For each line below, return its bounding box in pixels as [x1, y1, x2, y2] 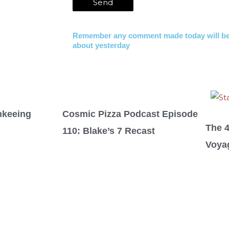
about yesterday [73, 40, 130, 50]
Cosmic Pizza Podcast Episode [62, 108, 198, 119]
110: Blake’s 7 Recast [62, 125, 155, 136]
